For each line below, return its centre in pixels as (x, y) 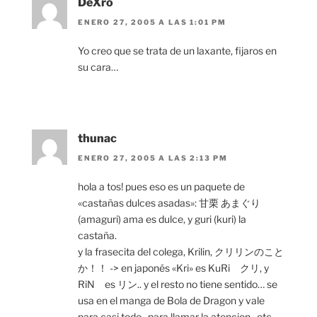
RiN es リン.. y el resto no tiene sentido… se (178, 284)
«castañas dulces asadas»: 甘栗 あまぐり (169, 203)
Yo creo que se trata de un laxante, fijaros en (177, 50)
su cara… (98, 67)
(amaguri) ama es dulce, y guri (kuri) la (162, 219)
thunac (97, 138)
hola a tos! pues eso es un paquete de (161, 187)
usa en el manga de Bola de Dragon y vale (171, 301)
